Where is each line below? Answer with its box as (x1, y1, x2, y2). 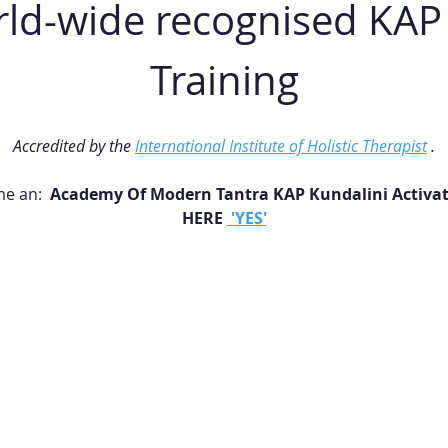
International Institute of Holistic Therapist (135, 135, 427, 158)
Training (149, 53, 299, 108)
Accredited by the (13, 135, 135, 158)
